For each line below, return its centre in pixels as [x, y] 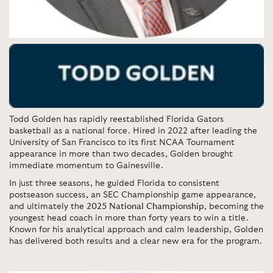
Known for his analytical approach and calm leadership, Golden [136, 229]
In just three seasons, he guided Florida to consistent [114, 183]
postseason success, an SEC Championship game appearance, [133, 195]
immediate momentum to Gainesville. [86, 165]
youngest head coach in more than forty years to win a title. [129, 218]
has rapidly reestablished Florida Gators [142, 119]
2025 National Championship [145, 206]
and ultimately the [48, 206]
